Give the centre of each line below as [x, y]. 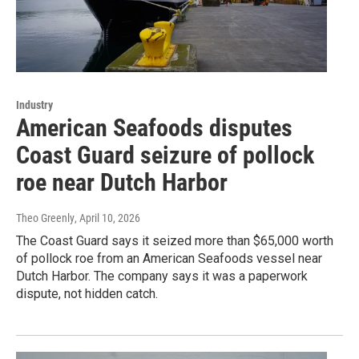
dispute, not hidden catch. [87, 294]
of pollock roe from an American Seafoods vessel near [169, 259]
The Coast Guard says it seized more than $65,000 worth [175, 241]
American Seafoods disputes [154, 128]
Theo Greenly [45, 218]
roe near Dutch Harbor [122, 183]
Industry [34, 105]
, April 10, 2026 [107, 218]
